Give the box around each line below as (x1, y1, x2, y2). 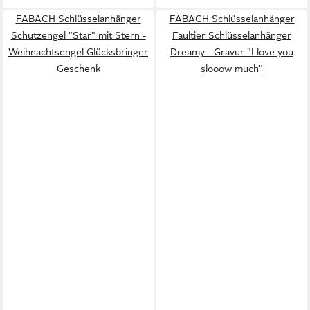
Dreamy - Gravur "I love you (170, 46, 293, 57)
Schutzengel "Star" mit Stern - (10, 29, 146, 41)
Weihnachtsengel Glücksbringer (8, 46, 148, 57)
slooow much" (201, 62, 263, 74)
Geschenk (56, 62, 100, 74)
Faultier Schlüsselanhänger (172, 29, 291, 41)
